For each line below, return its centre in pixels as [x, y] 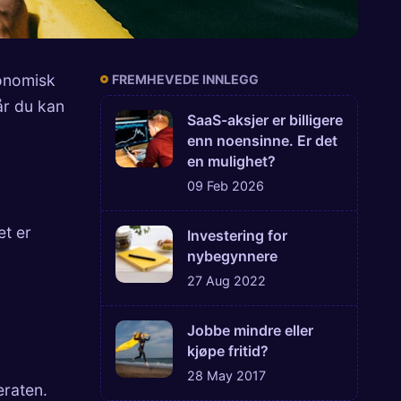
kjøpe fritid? [228, 351]
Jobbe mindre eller [250, 331]
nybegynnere [232, 256]
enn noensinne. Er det [262, 141]
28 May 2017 [226, 376]
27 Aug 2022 [226, 281]
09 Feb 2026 [226, 186]
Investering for [237, 236]
